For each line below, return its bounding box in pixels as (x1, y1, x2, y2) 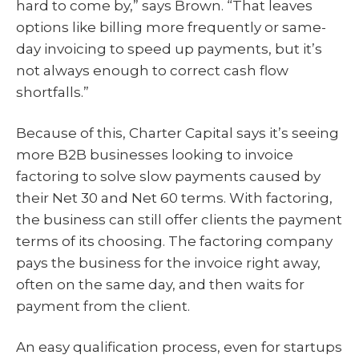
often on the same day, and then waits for (16, 276, 305, 292)
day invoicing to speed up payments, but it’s (16, 40, 322, 57)
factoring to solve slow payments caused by (16, 167, 321, 184)
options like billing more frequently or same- (16, 18, 326, 35)
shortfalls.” (16, 83, 89, 100)
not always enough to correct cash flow (16, 62, 288, 79)
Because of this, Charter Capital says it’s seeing (16, 124, 339, 141)
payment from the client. (16, 297, 190, 314)
